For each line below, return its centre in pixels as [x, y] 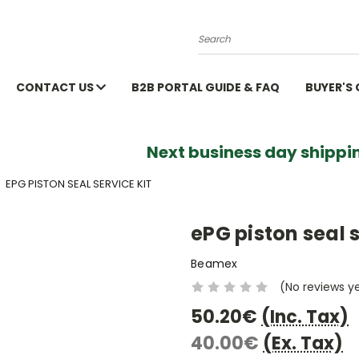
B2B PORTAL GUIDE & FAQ [206, 87]
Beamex [214, 263]
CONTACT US [56, 87]
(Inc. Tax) [305, 317]
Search [218, 45]
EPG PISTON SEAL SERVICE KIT [79, 184]
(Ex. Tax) [303, 343]
